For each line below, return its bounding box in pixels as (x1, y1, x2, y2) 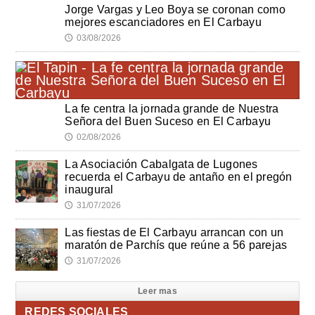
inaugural (65, 184, 114, 196)
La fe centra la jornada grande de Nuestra (65, 103, 279, 115)
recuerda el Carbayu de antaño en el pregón (65, 171, 292, 184)
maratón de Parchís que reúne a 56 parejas (65, 239, 288, 252)
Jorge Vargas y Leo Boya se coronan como (65, 4, 285, 16)
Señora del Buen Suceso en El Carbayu (65, 115, 271, 128)
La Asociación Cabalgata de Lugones (65, 158, 258, 171)
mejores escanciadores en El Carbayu (65, 16, 262, 29)
